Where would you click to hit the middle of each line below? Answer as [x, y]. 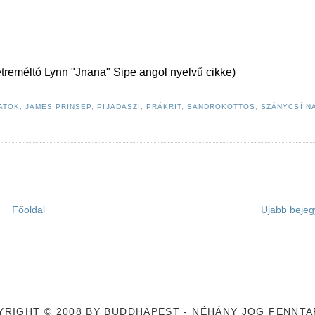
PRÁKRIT [163, 107]
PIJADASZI [119, 107]
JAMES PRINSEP [59, 107]
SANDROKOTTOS [221, 107]
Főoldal [28, 210]
